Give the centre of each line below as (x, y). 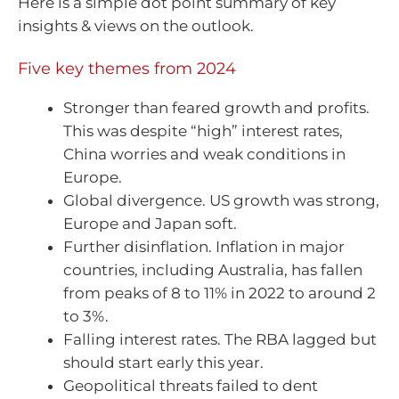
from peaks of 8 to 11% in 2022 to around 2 (220, 293)
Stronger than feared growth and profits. (218, 108)
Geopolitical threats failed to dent (191, 386)
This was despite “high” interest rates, (203, 131)
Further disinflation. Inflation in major (204, 247)
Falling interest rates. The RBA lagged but (220, 340)
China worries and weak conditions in (204, 155)
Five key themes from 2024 (127, 69)
